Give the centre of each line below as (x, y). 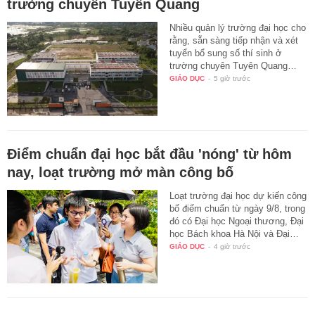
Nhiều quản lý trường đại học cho (238, 27)
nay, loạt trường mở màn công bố (120, 172)
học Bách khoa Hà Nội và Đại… (234, 233)
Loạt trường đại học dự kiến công (238, 195)
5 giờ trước (232, 78)
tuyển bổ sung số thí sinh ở (226, 53)
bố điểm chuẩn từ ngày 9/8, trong (238, 208)
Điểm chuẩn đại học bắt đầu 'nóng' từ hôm (149, 154)
